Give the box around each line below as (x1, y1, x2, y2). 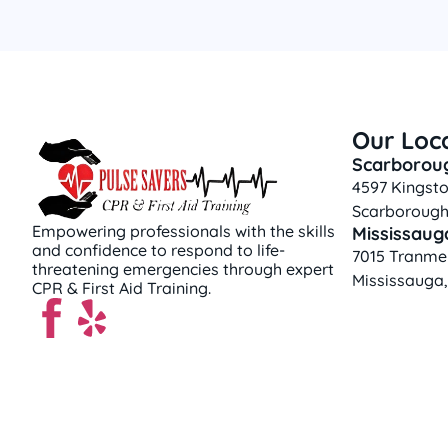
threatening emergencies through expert (32, 258, 334, 279)
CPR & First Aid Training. (32, 277, 211, 298)
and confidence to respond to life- (32, 239, 285, 260)
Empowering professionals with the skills (32, 220, 335, 241)
